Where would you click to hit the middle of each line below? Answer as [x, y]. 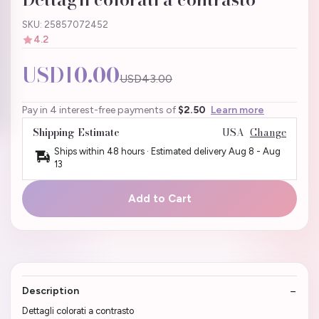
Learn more [237, 110]
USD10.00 [71, 75]
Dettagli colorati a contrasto [78, 311]
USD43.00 [146, 79]
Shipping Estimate [76, 133]
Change [268, 133]
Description [51, 291]
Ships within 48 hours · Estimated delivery [141, 152]
